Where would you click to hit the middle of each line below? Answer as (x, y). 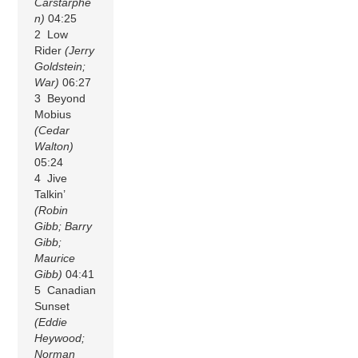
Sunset (52, 306)
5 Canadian (66, 290)
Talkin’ (50, 194)
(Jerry (80, 50)
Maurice (55, 258)
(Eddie (51, 322)
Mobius (53, 114)
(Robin (52, 210)
